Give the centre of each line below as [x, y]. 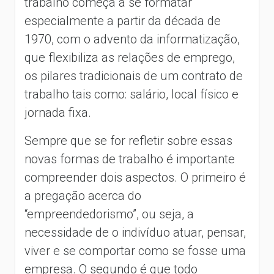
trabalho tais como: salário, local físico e [131, 94]
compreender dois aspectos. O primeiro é [135, 177]
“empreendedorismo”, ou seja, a [109, 214]
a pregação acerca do [83, 195]
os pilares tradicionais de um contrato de [134, 76]
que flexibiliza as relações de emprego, [130, 57]
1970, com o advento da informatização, [132, 39]
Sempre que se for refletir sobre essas [128, 140]
